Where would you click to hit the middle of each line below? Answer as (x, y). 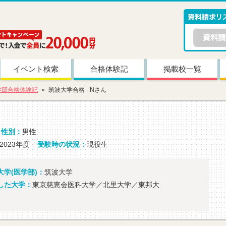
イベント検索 (36, 69)
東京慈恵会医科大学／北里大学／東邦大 (96, 185)
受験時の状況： (62, 144)
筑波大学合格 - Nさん (77, 90)
